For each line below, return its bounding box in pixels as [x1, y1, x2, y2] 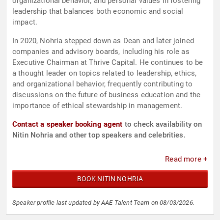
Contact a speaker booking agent [12, 120, 123, 129]
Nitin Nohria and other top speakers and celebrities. [12, 131, 186, 140]
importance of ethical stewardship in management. [12, 101, 183, 110]
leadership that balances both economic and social [12, 7, 184, 16]
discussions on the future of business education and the [12, 90, 201, 100]
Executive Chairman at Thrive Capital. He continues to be [12, 58, 203, 67]
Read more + [165, 155, 208, 164]
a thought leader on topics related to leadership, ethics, [12, 69, 197, 78]
